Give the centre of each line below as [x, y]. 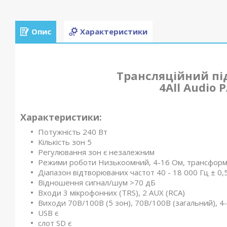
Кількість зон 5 [65, 142]
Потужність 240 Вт [73, 132]
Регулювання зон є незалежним [96, 152]
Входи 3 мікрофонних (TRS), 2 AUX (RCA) [111, 193]
